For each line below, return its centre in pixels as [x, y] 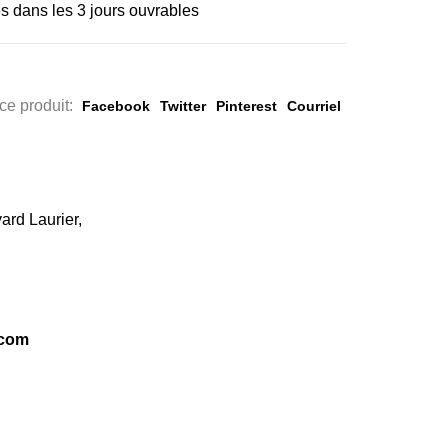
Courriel [314, 105]
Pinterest [246, 105]
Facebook [116, 105]
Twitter [183, 105]
